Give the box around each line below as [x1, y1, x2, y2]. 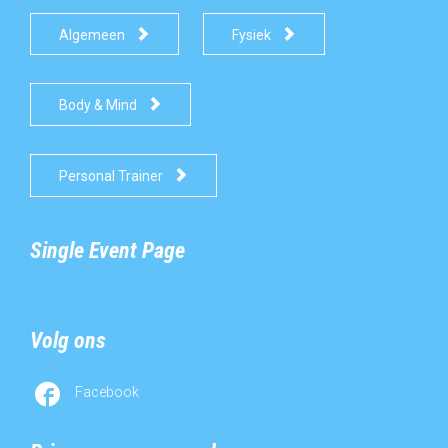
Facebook [75, 383, 139, 400]
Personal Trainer [58, 167, 163, 184]
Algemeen [58, 26, 125, 43]
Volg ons [30, 327, 106, 353]
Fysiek [232, 26, 272, 43]
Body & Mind [58, 97, 137, 114]
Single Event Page [30, 237, 185, 263]
